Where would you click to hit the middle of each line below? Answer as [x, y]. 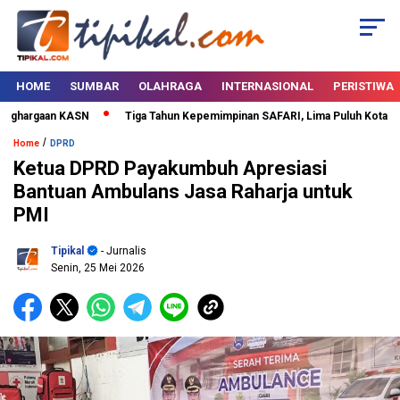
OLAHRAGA [170, 87]
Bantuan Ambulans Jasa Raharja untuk [183, 192]
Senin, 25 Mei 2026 [98, 268]
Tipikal [67, 251]
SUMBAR [94, 87]
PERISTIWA [363, 87]
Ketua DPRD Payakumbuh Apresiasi [170, 169]
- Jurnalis [122, 251]
